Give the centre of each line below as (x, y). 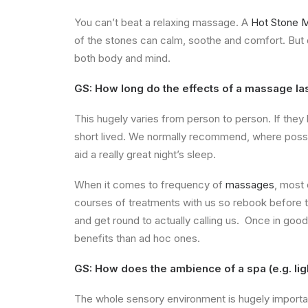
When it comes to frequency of (150, 185)
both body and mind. (122, 58)
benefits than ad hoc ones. (137, 238)
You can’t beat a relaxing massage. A (163, 22)
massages (250, 185)
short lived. (101, 136)
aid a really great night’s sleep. (145, 154)
